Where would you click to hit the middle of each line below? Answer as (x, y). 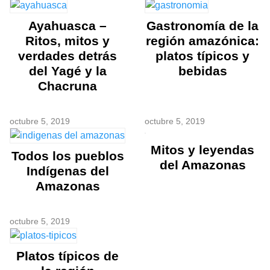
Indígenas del (67, 171)
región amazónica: (202, 41)
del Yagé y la (67, 71)
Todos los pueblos (67, 156)
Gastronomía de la (202, 26)
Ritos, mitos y (67, 41)
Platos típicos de (67, 256)
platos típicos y (202, 56)
